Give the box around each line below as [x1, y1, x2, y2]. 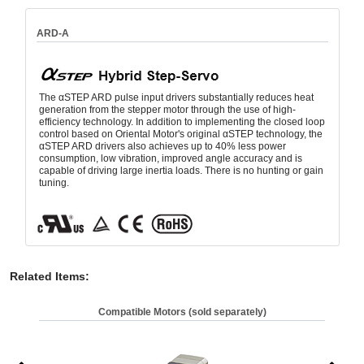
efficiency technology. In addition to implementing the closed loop [38, 115, 325, 128]
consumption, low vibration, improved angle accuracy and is [38, 152, 302, 164]
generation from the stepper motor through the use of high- [38, 103, 296, 115]
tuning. [38, 176, 69, 188]
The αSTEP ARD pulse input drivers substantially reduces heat [38, 91, 314, 103]
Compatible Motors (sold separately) [97, 305, 266, 318]
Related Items [10, 269, 85, 283]
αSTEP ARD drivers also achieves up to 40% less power [38, 140, 286, 152]
